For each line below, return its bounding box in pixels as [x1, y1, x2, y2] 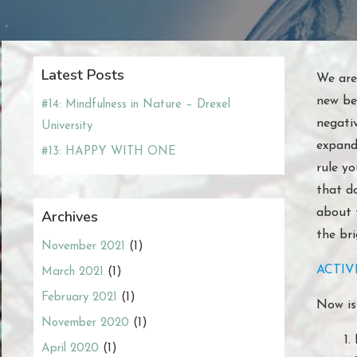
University [41, 120, 92, 132]
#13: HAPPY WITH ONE [41, 145, 176, 158]
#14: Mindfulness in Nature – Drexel [41, 98, 230, 111]
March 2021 [41, 265, 104, 278]
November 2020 [41, 316, 129, 329]
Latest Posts [41, 65, 124, 84]
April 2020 [41, 342, 99, 355]
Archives [41, 206, 98, 226]
